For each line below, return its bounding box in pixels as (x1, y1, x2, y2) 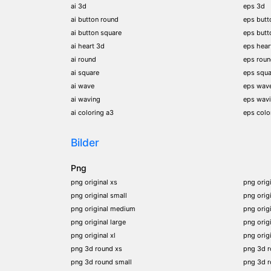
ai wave (71, 81, 94, 90)
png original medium (71, 204, 135, 213)
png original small (71, 191, 127, 200)
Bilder (71, 135, 99, 149)
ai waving (71, 94, 100, 103)
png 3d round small (71, 257, 132, 266)
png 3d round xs (71, 244, 122, 253)
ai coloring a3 (71, 108, 114, 117)
